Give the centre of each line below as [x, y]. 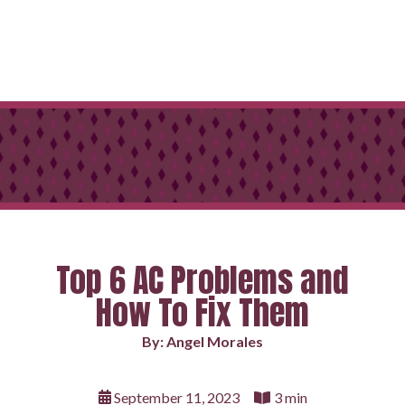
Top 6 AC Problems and [202, 280]
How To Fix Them [202, 313]
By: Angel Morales [202, 341]
